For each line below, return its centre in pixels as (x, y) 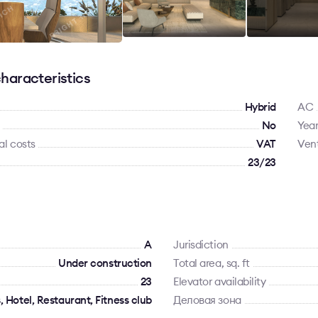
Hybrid (260, 107)
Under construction (105, 263)
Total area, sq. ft (212, 263)
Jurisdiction (201, 245)
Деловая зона (207, 300)
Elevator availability (220, 281)
